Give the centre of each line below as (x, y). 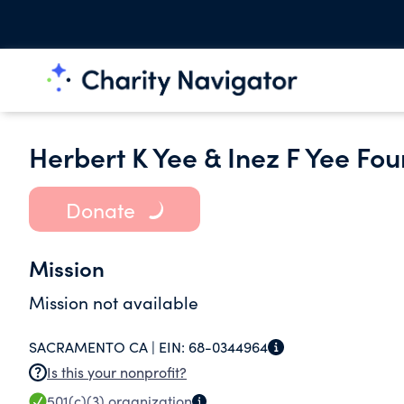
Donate (100, 209)
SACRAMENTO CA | (94, 347)
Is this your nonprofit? (117, 372)
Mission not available (114, 302)
